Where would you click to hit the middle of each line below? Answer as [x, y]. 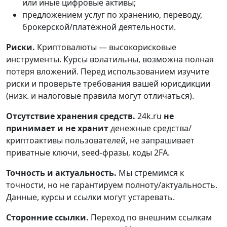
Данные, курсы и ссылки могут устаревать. [90, 197]
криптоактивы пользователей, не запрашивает [100, 141]
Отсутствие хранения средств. [71, 116]
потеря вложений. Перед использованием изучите [108, 72]
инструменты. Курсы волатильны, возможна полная [110, 60]
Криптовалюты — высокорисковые [106, 47]
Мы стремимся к [150, 173]
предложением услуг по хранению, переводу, [112, 15]
